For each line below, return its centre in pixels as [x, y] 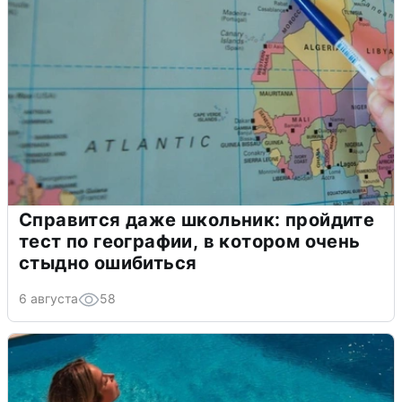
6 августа [48, 299]
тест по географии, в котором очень [190, 242]
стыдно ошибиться [108, 263]
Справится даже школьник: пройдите [197, 220]
